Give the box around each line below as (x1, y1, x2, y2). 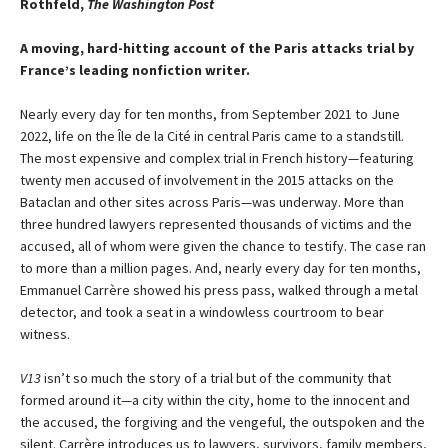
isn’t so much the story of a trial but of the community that (41, 369, 391, 388)
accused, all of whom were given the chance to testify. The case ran (20, 237, 426, 256)
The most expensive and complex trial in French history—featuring (20, 149, 414, 168)
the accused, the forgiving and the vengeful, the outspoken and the (20, 413, 425, 432)
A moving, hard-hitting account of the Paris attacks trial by (20, 39, 414, 58)
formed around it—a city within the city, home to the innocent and (20, 391, 410, 410)
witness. (20, 325, 70, 344)
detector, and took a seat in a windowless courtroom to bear (20, 303, 384, 322)
